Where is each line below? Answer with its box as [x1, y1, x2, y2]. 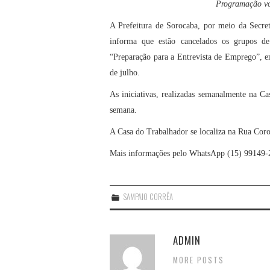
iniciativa [119, 89, 154, 99]
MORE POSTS [173, 254, 224, 266]
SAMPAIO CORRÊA [124, 190, 174, 202]
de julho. [110, 67, 140, 77]
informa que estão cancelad [110, 36, 210, 46]
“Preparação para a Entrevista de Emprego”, [110, 52, 265, 61]
